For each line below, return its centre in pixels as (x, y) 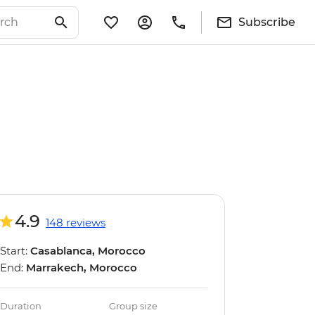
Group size (134, 306)
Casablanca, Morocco (88, 251)
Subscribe (267, 22)
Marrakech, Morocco (82, 268)
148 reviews (76, 223)
